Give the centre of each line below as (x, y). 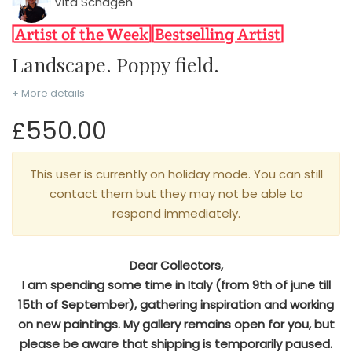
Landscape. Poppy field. (121, 64)
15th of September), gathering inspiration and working (176, 305)
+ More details (48, 93)
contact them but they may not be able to (176, 194)
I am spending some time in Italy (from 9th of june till (176, 285)
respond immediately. (176, 214)
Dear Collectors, (176, 266)
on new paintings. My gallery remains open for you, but (176, 324)
